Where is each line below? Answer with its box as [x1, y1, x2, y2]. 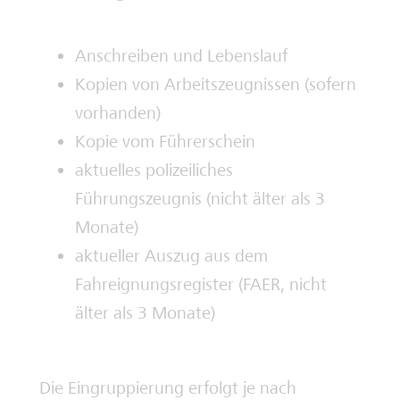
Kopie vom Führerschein [75, 130, 255, 153]
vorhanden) [75, 102, 161, 124]
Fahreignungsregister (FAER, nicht [75, 273, 327, 296]
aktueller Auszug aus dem [75, 245, 268, 267]
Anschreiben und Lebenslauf [75, 45, 292, 67]
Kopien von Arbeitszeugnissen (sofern [75, 73, 356, 96]
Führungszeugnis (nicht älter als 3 [75, 187, 325, 210]
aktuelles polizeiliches [75, 159, 233, 181]
